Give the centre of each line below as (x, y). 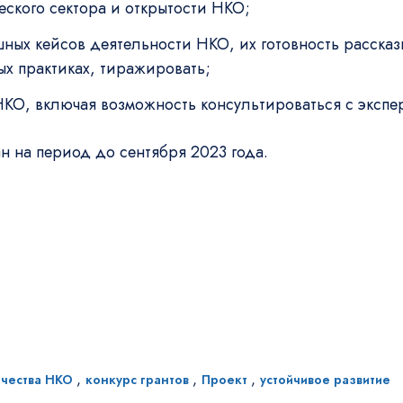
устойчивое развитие (325, 379)
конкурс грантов (137, 379)
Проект (224, 379)
